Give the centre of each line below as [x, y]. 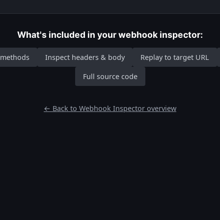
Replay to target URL [175, 57]
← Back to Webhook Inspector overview [110, 108]
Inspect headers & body [85, 57]
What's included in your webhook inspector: [110, 35]
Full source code [110, 76]
